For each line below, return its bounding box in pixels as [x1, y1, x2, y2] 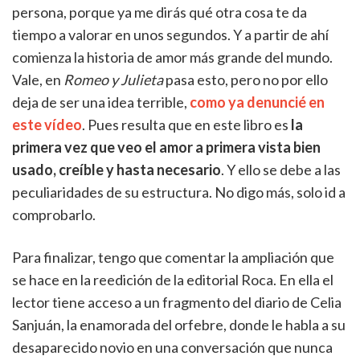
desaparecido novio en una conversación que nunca [12, 338, 333, 356]
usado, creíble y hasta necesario [12, 161, 221, 178]
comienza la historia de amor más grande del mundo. [12, 48, 333, 66]
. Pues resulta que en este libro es [82, 116, 291, 133]
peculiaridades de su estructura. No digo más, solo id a [12, 183, 346, 201]
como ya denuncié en [190, 93, 325, 111]
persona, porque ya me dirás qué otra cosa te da [12, 3, 307, 21]
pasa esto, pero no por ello [163, 71, 328, 88]
